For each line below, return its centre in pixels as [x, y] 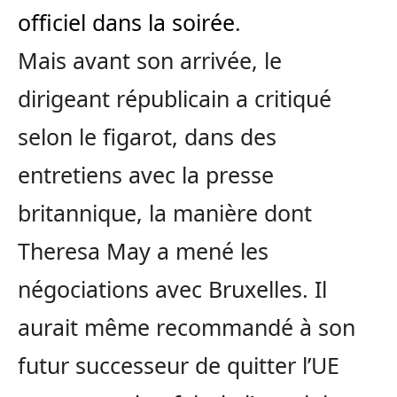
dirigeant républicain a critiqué [175, 99]
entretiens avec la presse [146, 175]
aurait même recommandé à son [187, 327]
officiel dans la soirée [126, 23]
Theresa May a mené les [143, 251]
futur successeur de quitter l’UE [179, 366]
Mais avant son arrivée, [141, 61]
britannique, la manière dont [165, 213]
